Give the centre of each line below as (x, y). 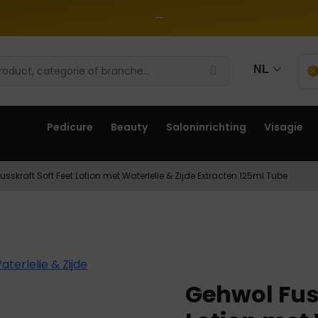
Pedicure (70, 127)
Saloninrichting (206, 127)
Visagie (284, 127)
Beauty (130, 127)
